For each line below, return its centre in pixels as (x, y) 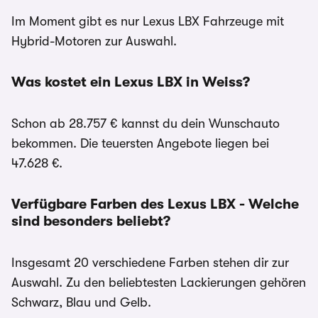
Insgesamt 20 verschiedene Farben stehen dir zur (150, 263)
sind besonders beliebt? (91, 221)
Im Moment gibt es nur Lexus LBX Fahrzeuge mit (148, 21)
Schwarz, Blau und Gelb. (81, 302)
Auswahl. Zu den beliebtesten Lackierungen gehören (159, 283)
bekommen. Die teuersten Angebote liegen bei (140, 143)
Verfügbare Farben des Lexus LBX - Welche (155, 204)
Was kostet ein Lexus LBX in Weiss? (131, 82)
